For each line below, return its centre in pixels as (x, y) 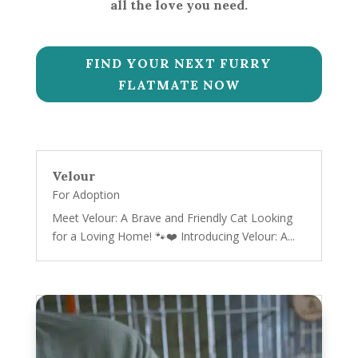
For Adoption (86, 195)
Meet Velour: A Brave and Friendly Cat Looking (172, 218)
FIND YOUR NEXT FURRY (179, 64)
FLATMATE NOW (179, 85)
